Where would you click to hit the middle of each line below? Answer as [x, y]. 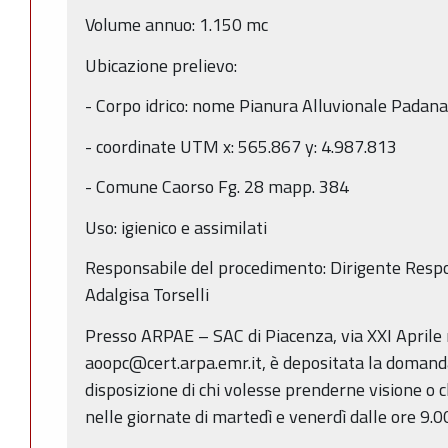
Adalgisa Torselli [147, 295]
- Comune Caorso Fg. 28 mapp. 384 [217, 187]
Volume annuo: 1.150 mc [176, 25]
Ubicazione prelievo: [161, 65]
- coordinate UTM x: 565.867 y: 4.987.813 [241, 146]
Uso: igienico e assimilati [176, 227]
